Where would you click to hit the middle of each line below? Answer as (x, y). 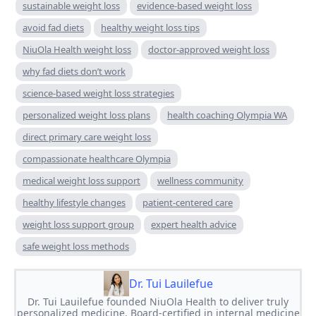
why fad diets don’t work (74, 71)
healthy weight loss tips (150, 27)
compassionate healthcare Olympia (97, 158)
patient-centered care (188, 202)
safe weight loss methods (76, 246)
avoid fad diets (53, 27)
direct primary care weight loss (87, 136)
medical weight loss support (81, 180)
